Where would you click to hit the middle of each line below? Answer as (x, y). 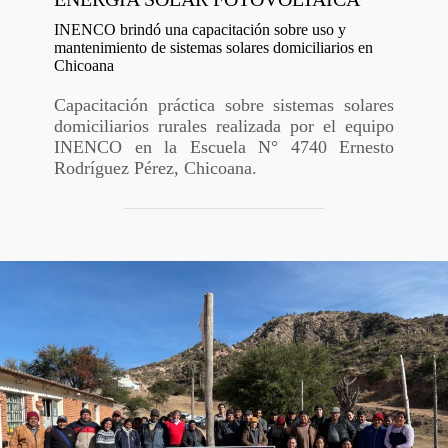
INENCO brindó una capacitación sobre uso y (200, 29)
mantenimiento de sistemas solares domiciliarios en (213, 47)
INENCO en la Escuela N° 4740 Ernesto (224, 147)
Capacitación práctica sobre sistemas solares (224, 105)
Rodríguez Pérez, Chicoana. (155, 168)
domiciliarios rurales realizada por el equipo (224, 126)
